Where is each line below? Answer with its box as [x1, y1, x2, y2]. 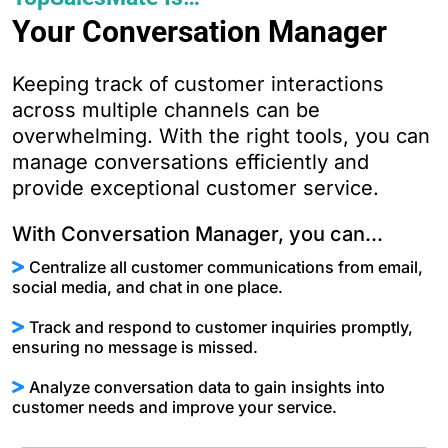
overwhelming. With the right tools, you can [12, 124, 430, 149]
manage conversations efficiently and [12, 150, 369, 175]
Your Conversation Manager [12, 14, 387, 50]
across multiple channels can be [12, 98, 320, 123]
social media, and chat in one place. [12, 277, 283, 298]
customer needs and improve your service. [12, 397, 337, 418]
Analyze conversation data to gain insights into [29, 377, 385, 398]
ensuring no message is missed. [12, 337, 258, 358]
